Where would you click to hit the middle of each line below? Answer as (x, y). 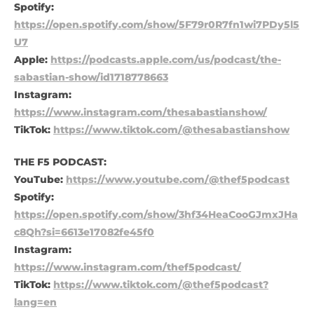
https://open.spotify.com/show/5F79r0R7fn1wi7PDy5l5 (157, 24)
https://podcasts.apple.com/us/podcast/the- (166, 59)
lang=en (35, 302)
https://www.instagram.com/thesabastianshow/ (141, 112)
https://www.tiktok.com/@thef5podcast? (161, 284)
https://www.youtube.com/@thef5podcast (178, 179)
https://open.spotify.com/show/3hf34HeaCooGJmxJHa (156, 214)
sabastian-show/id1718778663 (91, 77)
